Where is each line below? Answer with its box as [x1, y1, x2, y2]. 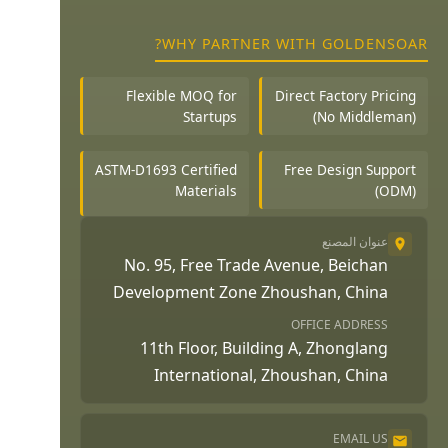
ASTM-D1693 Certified [95, 160, 237, 180]
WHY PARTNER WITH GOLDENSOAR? [162, 33, 428, 53]
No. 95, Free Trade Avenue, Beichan [124, 254, 388, 277]
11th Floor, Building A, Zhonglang [140, 337, 388, 360]
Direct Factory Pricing [275, 85, 416, 105]
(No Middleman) [313, 106, 416, 126]
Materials [175, 181, 237, 201]
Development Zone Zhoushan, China [113, 281, 388, 304]
